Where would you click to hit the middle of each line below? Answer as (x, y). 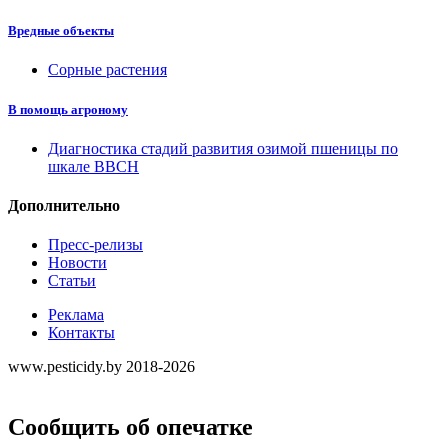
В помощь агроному (68, 109)
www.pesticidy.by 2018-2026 (101, 367)
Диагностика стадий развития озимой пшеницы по (223, 148)
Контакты (81, 333)
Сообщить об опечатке (130, 427)
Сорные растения (107, 70)
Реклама (76, 315)
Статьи (72, 281)
